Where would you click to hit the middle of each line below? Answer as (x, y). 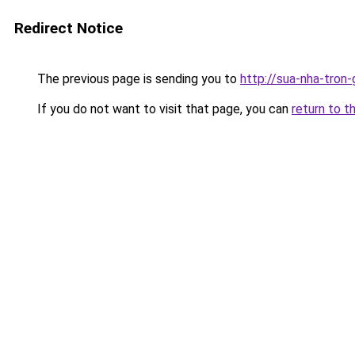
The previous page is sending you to (137, 79)
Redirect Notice (69, 28)
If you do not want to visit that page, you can (163, 109)
